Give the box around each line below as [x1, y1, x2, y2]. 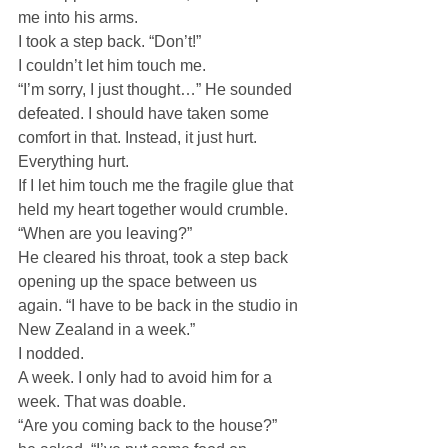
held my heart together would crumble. [18, 201, 288, 218]
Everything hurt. [18, 153, 129, 170]
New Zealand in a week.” [18, 321, 195, 338]
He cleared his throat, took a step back [18, 249, 292, 266]
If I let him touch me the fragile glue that [18, 177, 297, 194]
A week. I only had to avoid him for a [18, 369, 276, 386]
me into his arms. [18, 9, 138, 26]
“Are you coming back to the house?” [18, 417, 281, 434]
